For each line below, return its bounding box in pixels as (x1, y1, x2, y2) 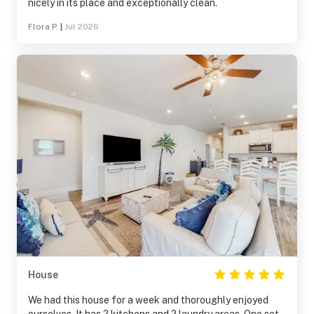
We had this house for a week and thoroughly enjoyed (28, 294, 268, 306)
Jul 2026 (64, 22, 99, 32)
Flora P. (28, 22, 58, 32)
